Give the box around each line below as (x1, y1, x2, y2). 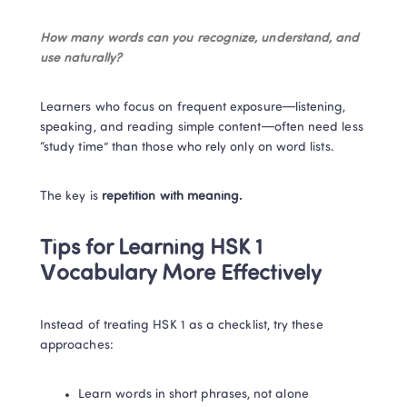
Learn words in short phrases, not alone (78, 388, 309, 402)
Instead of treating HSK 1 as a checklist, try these (40, 319, 323, 333)
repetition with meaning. (101, 190, 243, 203)
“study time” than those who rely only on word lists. (40, 141, 334, 154)
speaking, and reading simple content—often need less (40, 121, 363, 134)
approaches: (40, 339, 114, 352)
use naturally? (40, 52, 122, 65)
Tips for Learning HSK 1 (40, 238, 263, 260)
